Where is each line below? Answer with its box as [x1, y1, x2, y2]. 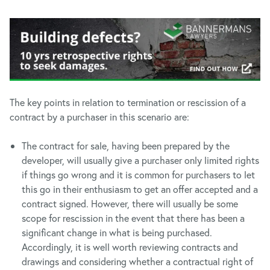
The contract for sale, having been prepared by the [22, 139, 230, 152]
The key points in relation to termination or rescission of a [10, 96, 246, 108]
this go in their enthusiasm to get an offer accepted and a [22, 183, 258, 195]
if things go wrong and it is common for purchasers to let [22, 168, 255, 181]
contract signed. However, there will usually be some [22, 197, 238, 210]
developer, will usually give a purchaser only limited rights [22, 154, 259, 166]
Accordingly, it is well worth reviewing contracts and [22, 240, 238, 253]
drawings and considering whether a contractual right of [22, 255, 253, 268]
